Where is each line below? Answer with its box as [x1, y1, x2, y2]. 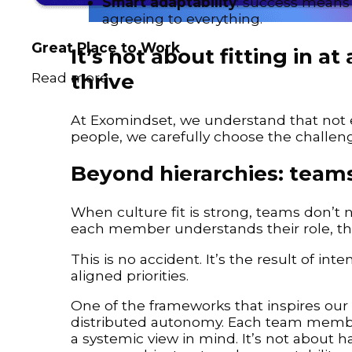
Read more [31, 69, 108, 86]
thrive [71, 69, 134, 95]
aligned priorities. [71, 266, 189, 284]
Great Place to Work [31, 38, 180, 56]
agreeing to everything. [102, 10, 262, 27]
